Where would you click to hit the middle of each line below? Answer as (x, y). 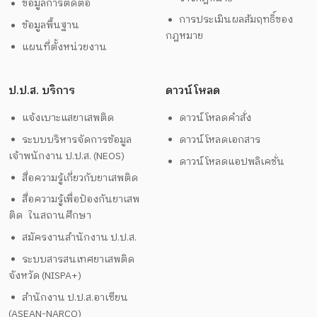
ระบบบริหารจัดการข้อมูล (80, 139)
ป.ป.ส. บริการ (41, 91)
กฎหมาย (184, 36)
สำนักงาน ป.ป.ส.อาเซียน (75, 297)
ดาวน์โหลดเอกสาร (220, 139)
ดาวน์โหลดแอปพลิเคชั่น (232, 161)
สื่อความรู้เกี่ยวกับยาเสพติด (80, 178)
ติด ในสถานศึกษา (50, 216)
